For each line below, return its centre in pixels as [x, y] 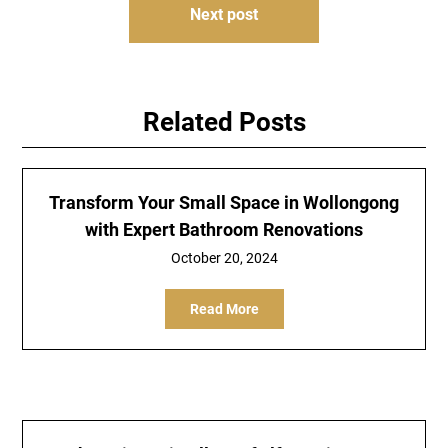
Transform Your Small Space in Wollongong [224, 202]
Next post [224, 14]
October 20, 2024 [224, 258]
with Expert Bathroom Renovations [224, 229]
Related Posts [224, 122]
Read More [224, 309]
